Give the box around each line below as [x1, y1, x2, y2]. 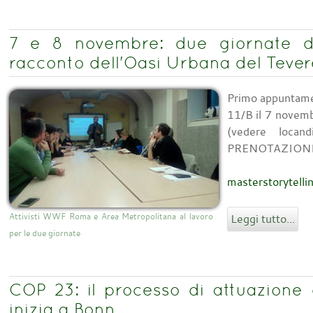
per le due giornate [8, 227, 80, 239]
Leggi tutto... [230, 211, 295, 227]
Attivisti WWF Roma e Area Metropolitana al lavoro [8, 210, 213, 222]
